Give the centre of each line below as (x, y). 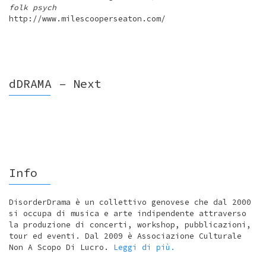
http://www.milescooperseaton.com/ (87, 19)
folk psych (33, 8)
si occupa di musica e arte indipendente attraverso (128, 214)
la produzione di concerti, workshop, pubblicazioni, (130, 225)
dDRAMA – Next (55, 84)
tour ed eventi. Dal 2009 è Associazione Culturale (125, 236)
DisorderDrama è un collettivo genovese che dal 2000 (130, 202)
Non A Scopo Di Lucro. (61, 248)
